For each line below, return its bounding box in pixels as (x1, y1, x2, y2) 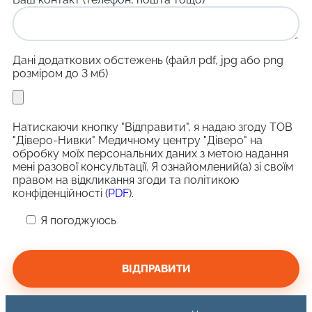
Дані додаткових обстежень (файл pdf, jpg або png (13, 54, 283, 67)
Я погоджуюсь (40, 214, 116, 227)
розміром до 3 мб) (13, 67, 108, 80)
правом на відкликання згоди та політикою (13, 173, 239, 187)
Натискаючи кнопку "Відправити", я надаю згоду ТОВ (13, 120, 292, 134)
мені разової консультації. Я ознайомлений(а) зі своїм (13, 160, 293, 173)
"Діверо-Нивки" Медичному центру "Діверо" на (13, 134, 263, 147)
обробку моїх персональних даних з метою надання (13, 147, 288, 160)
